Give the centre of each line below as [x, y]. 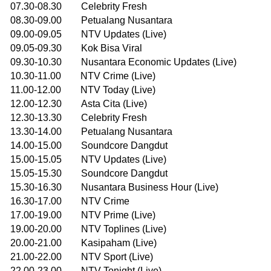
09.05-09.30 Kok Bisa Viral [76, 48]
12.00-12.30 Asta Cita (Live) [79, 103]
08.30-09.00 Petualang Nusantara [91, 20]
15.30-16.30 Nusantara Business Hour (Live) [114, 187]
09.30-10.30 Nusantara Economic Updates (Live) [123, 62]
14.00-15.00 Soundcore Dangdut [89, 145]
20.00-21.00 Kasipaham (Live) [83, 243]
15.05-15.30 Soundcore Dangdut [89, 173]
